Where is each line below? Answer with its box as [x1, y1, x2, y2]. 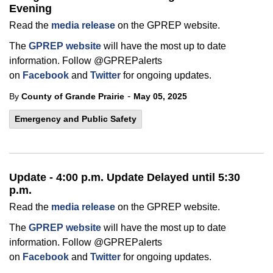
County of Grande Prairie [21, 91, 124, 101]
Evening [9, 2, 52, 15]
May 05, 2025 [133, 91, 187, 101]
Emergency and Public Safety [15, 114, 136, 124]
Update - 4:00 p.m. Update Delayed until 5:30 [9, 171, 240, 183]
